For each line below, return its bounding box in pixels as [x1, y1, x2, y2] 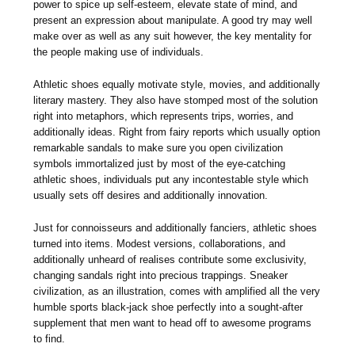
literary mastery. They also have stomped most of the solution [33, 94, 319, 107]
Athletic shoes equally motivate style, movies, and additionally [33, 78, 321, 91]
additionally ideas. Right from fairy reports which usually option [33, 126, 321, 139]
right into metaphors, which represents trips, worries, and [33, 110, 294, 123]
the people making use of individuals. [33, 46, 204, 59]
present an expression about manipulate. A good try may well [33, 14, 313, 27]
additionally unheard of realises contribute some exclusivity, [33, 254, 307, 266]
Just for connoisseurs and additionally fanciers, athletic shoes [33, 222, 318, 235]
